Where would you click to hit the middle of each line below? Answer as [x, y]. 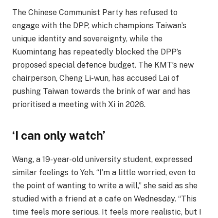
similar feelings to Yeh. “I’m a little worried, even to [104, 173]
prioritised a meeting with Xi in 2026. [79, 104]
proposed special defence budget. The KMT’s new [103, 65]
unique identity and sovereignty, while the [87, 38]
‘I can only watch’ [59, 135]
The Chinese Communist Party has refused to [95, 12]
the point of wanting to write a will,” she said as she [105, 186]
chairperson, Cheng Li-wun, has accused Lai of [96, 78]
